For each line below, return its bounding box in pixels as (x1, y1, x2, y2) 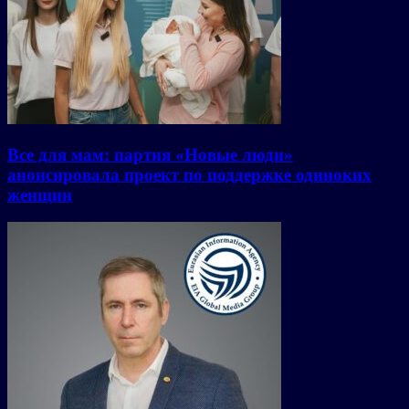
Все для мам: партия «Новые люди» (7, 144, 293, 164)
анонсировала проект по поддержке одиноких (7, 164, 372, 184)
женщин (7, 184, 72, 204)
